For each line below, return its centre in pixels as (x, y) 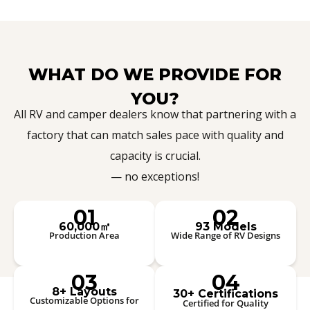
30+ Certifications (226, 293)
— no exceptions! (155, 176)
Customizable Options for (84, 300)
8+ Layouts (84, 291)
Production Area (84, 235)
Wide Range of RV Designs (226, 235)
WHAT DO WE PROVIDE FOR (155, 74)
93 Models (226, 226)
